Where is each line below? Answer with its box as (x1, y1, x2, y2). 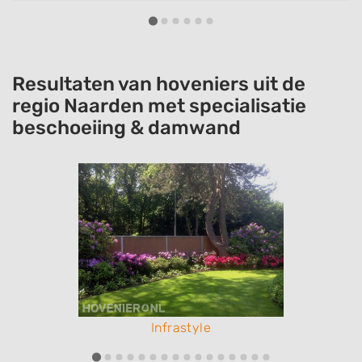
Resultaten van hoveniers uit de (12, 73, 305, 96)
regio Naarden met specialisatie (12, 95, 306, 118)
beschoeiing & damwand (12, 116, 241, 140)
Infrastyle (151, 320, 211, 336)
